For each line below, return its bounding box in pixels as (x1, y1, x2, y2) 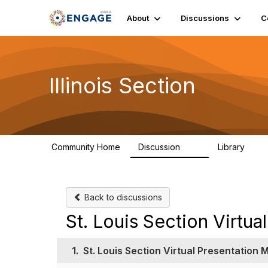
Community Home (51, 142, 120, 152)
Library (218, 142, 247, 152)
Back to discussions (82, 192, 162, 202)
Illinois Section (49, 72, 196, 99)
